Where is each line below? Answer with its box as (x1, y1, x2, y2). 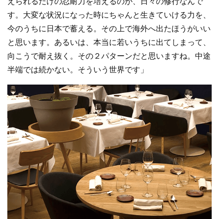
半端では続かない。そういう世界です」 (7, 66, 148, 74)
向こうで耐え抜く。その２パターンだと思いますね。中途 (7, 52, 211, 61)
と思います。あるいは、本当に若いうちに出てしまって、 (7, 38, 211, 47)
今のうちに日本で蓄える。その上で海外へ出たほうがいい (7, 24, 211, 33)
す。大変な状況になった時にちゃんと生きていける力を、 (7, 11, 211, 20)
